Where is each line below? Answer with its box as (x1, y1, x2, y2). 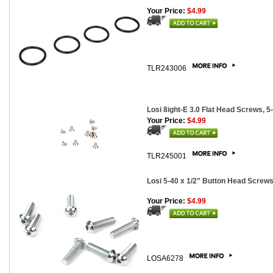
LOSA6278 (147, 254, 185, 263)
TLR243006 (147, 64, 188, 73)
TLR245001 (147, 152, 188, 160)
